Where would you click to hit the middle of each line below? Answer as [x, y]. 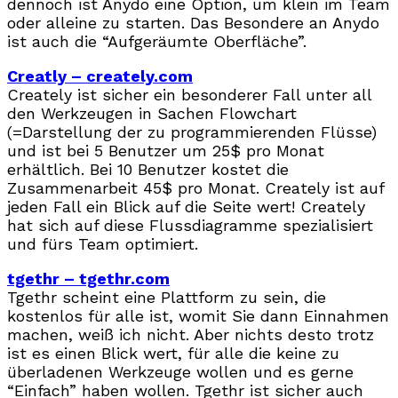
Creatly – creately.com [100, 76]
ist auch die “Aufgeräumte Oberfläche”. [157, 41]
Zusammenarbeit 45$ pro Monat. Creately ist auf [195, 187]
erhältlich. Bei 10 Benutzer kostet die [148, 169]
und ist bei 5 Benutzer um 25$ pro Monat [166, 150]
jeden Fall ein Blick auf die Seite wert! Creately [186, 206]
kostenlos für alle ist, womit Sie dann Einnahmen [198, 315]
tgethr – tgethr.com [88, 278]
